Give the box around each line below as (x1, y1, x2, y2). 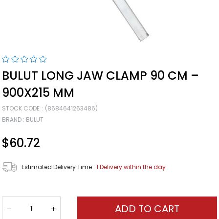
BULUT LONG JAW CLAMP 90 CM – (2, 67, 199, 84)
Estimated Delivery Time (22, 163, 92, 172)
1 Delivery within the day (96, 163, 166, 172)
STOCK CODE (2, 104, 40, 113)
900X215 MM (2, 85, 75, 101)
